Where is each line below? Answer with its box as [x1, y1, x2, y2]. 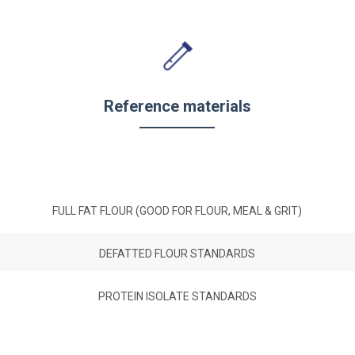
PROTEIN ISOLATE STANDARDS [97, 290, 257, 303]
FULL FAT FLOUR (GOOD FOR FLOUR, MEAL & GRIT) [52, 204, 303, 217]
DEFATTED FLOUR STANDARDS [99, 247, 256, 260]
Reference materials [103, 97, 251, 116]
